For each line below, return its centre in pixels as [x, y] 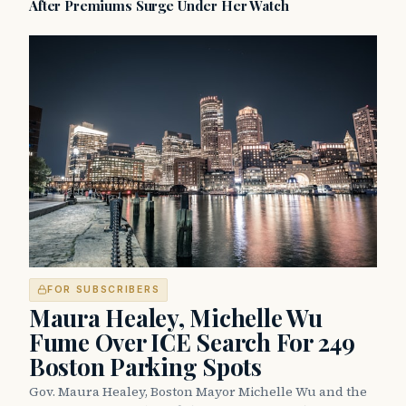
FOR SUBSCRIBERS [104, 289]
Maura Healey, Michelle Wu [176, 317]
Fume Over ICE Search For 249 [192, 342]
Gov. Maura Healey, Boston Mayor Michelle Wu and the [198, 391]
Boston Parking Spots [145, 366]
